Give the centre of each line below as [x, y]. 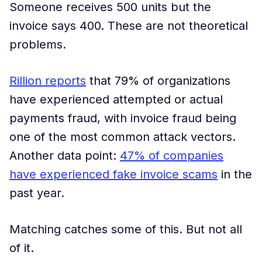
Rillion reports [48, 81]
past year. [37, 193]
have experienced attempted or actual [116, 99]
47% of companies [172, 156]
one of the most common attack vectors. [123, 137]
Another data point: [65, 156]
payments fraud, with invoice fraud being [123, 118]
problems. [38, 44]
